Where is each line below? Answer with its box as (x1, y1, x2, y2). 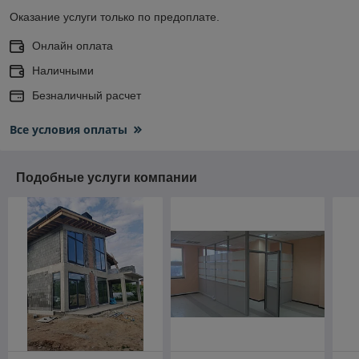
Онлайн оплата (32, 38, 113, 52)
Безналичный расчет (32, 88, 141, 102)
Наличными (32, 63, 94, 77)
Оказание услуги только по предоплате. (10, 10, 220, 23)
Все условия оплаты (10, 121, 127, 137)
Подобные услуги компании (16, 170, 197, 184)
